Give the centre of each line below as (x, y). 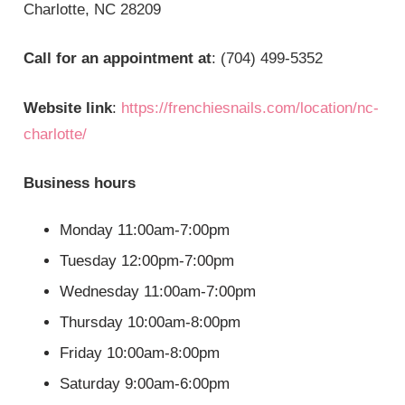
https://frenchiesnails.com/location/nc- (250, 108)
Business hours (80, 184)
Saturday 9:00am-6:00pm (145, 383)
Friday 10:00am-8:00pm (140, 353)
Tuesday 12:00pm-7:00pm (147, 260)
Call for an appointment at (118, 59)
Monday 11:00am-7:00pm (145, 230)
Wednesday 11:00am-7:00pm (158, 291)
